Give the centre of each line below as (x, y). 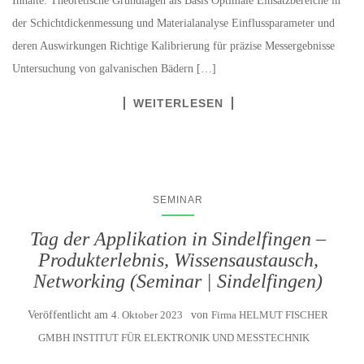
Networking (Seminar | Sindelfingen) (178, 282)
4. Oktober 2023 (147, 315)
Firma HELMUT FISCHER (270, 315)
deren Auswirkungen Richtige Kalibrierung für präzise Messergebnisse (173, 46)
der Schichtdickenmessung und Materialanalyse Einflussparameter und (173, 24)
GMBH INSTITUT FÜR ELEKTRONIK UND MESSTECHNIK (174, 338)
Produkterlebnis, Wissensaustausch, (178, 260)
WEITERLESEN (178, 104)
